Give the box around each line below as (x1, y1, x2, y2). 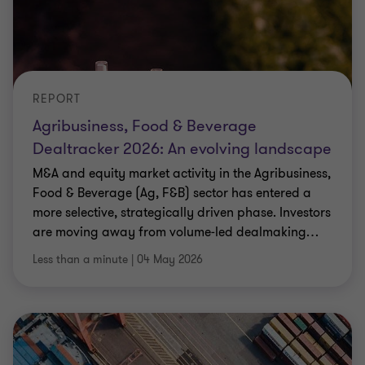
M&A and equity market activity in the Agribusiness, (33, 165, 331, 182)
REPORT (33, 91, 81, 107)
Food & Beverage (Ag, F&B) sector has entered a (33, 184, 311, 202)
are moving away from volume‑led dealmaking (33, 223, 306, 241)
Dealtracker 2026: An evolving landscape (33, 138, 332, 160)
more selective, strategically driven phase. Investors (33, 204, 331, 222)
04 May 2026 (137, 252, 203, 267)
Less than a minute (33, 252, 128, 267)
